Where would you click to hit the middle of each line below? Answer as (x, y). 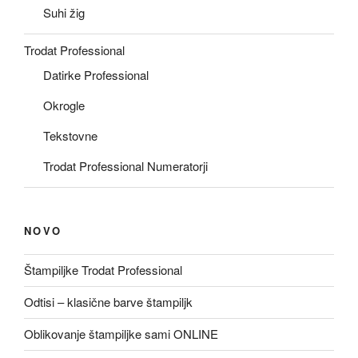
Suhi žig (64, 13)
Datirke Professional (96, 75)
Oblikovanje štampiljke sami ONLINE (121, 334)
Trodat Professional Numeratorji (125, 166)
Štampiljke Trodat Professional (103, 270)
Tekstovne (70, 136)
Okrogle (64, 105)
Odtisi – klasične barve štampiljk (108, 302)
